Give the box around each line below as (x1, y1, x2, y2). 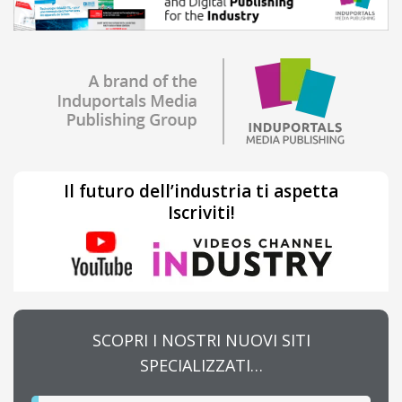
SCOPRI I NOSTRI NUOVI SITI (92, 328, 310, 351)
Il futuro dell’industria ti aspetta (64, 179, 338, 203)
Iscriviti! (167, 200, 235, 224)
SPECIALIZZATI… (139, 354, 263, 376)
